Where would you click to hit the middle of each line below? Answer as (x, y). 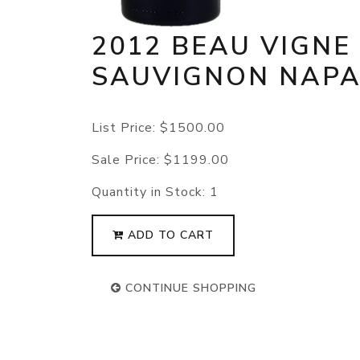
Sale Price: (128, 160)
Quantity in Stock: (151, 192)
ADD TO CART (169, 235)
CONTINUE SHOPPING (189, 288)
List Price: (126, 128)
